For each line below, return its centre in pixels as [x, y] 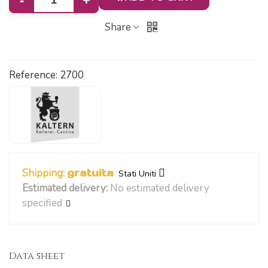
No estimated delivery [160, 188]
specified [42, 203]
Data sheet [37, 256]
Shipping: [44, 173]
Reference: [33, 75]
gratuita [91, 173]
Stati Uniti [138, 174]
